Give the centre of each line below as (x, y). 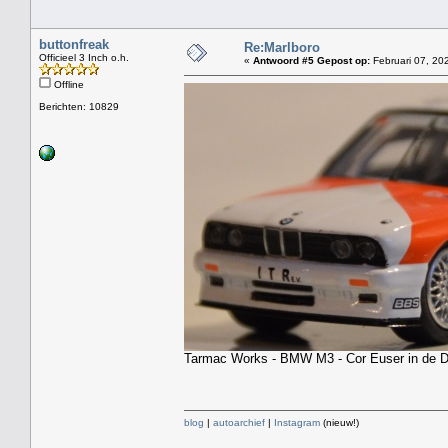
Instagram (297, 422)
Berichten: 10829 (79, 106)
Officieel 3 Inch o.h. (84, 57)
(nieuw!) (339, 422)
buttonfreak (74, 44)
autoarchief (239, 422)
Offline (67, 84)
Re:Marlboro (282, 47)
